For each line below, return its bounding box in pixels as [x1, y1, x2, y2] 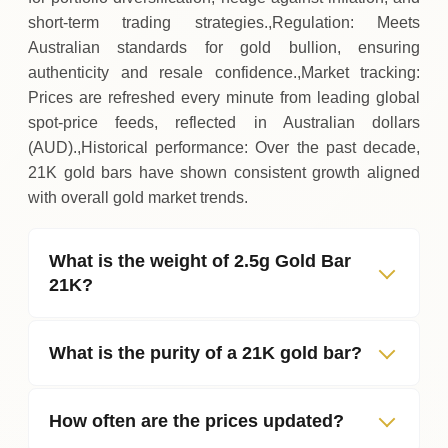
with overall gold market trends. [28, 188, 248, 206]
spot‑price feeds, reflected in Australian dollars [28, 113, 420, 131]
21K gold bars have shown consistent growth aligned [28, 163, 420, 181]
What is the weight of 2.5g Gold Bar [49, 250, 351, 271]
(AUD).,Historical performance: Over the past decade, [28, 138, 420, 156]
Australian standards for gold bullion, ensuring [28, 38, 420, 56]
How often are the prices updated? [49, 410, 344, 431]
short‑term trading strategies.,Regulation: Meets [28, 13, 420, 31]
